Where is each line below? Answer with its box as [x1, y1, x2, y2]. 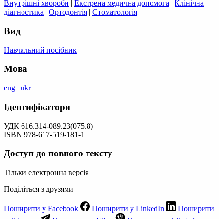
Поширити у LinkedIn [92, 204, 164, 213]
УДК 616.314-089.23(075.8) [4, 121, 93, 130]
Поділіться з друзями [4, 185, 73, 194]
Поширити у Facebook [4, 204, 78, 213]
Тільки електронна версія [4, 168, 88, 177]
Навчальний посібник [4, 45, 77, 54]
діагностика [4, 8, 44, 17]
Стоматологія [92, 8, 137, 17]
